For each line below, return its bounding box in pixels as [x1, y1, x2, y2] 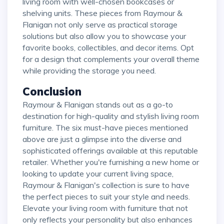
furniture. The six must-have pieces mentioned [22, 122, 188, 133]
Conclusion [22, 84, 81, 99]
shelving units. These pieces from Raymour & [22, 8, 182, 18]
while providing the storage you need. [22, 65, 156, 76]
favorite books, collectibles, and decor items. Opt [22, 42, 194, 53]
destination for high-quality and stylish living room [22, 111, 199, 121]
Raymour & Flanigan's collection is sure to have [22, 180, 189, 190]
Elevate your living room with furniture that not [22, 203, 188, 213]
